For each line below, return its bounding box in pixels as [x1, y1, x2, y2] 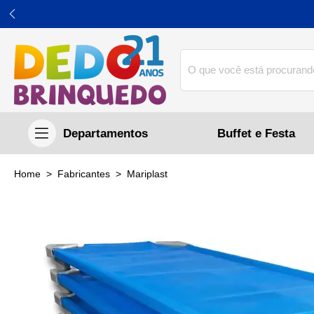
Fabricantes [64, 169, 110, 180]
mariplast [135, 169, 168, 180]
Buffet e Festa [217, 127, 296, 139]
